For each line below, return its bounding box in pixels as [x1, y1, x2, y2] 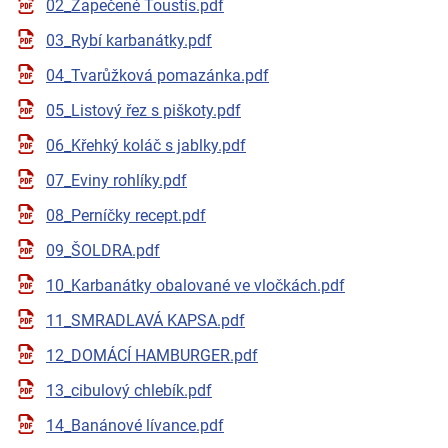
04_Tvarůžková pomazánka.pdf [46, 66, 269, 86]
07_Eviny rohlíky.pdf [46, 171, 187, 191]
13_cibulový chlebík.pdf [46, 381, 212, 401]
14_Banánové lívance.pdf [46, 416, 224, 436]
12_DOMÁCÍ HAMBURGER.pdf [46, 346, 258, 366]
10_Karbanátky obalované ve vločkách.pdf [46, 276, 345, 296]
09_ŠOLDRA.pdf [46, 241, 160, 261]
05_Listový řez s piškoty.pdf [46, 101, 241, 121]
